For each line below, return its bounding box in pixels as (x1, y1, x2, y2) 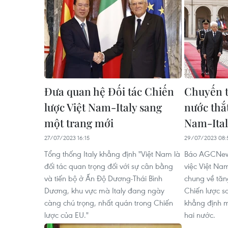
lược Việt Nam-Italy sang (44, 99, 162, 114)
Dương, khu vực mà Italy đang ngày (44, 185, 164, 195)
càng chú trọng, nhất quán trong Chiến (44, 197, 173, 208)
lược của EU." (44, 209, 89, 220)
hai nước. (184, 209, 215, 220)
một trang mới (44, 115, 113, 130)
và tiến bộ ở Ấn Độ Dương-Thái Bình (44, 173, 162, 183)
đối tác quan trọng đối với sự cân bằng (44, 160, 173, 171)
